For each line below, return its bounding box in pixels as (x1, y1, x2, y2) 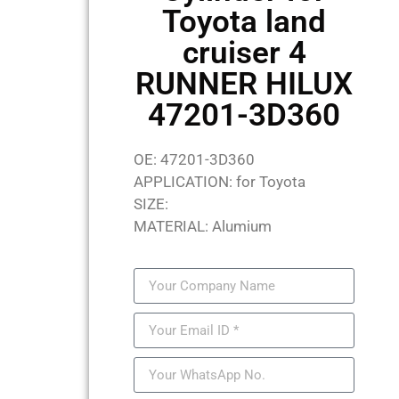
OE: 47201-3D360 (134, 151, 255, 168)
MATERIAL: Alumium (134, 217, 272, 235)
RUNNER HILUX (135, 66, 353, 102)
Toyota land (162, 4, 326, 40)
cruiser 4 (182, 35, 306, 71)
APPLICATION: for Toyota (134, 173, 305, 191)
